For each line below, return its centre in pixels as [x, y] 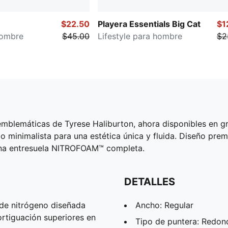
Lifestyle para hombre [140, 36]
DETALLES [150, 182]
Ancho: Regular [164, 205]
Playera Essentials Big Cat [149, 24]
